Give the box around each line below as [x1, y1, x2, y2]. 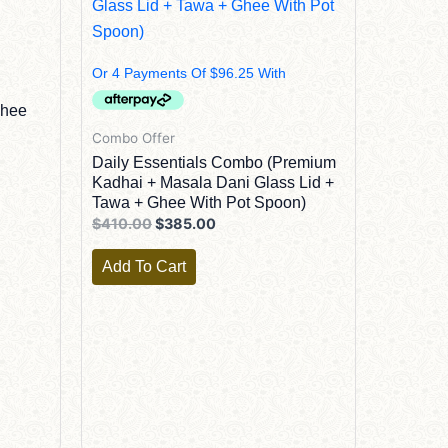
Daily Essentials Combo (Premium [92, 154, 336, 172]
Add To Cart [102, 257, 186, 275]
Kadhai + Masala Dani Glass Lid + [92, 174, 334, 192]
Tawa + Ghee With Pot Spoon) [92, 194, 306, 212]
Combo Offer [92, 129, 175, 146]
